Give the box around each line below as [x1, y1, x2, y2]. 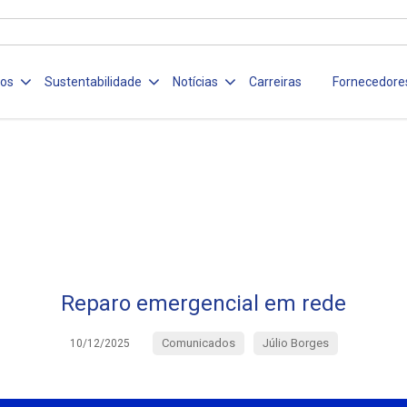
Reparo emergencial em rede [61, 291, 346, 316]
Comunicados [161, 336, 235, 350]
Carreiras [249, 74, 303, 90]
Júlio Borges [262, 336, 329, 350]
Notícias [173, 74, 219, 90]
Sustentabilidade [45, 74, 143, 90]
